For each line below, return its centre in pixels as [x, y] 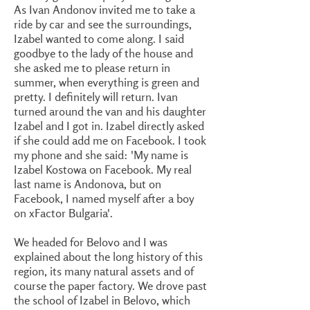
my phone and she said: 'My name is [101, 155]
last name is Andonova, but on [88, 184]
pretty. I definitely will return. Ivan [96, 97]
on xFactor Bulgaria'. [63, 213]
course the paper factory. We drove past [110, 285]
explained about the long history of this [108, 256]
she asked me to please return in [92, 67]
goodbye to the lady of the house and [103, 53]
